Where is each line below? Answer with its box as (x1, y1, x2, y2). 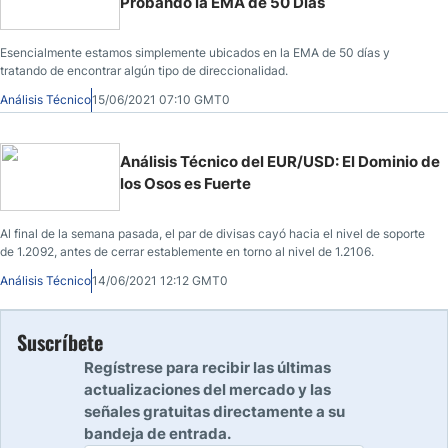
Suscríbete (17, 326, 103, 357)
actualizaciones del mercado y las (84, 379, 331, 399)
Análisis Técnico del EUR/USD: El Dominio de (120, 151, 440, 171)
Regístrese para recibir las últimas (84, 357, 331, 377)
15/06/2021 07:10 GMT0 (92, 91, 230, 107)
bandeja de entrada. (84, 423, 231, 443)
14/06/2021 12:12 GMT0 (92, 272, 228, 288)
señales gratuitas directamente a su (84, 401, 345, 421)
